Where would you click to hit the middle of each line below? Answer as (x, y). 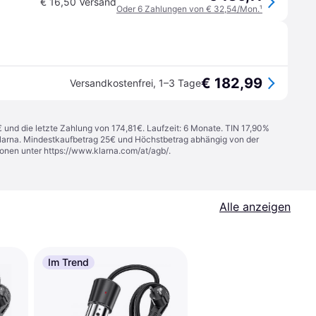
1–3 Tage (180, 83)
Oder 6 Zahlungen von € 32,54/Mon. (188, 9)
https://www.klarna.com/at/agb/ (106, 151)
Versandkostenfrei (111, 83)
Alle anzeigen (255, 207)
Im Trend (68, 262)
